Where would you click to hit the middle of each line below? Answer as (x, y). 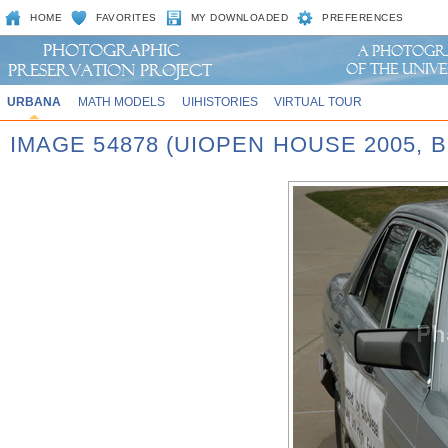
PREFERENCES (363, 17)
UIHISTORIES (219, 101)
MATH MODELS (121, 101)
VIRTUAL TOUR (318, 101)
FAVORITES (126, 17)
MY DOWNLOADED (239, 17)
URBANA (33, 101)
